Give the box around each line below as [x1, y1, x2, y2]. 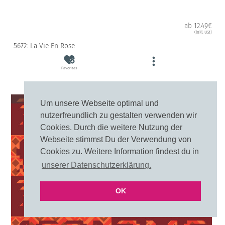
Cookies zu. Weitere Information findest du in [40, 147, 199, 156]
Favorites [61, 65, 77, 70]
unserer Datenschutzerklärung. [42, 161, 152, 170]
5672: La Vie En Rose [13, 41, 75, 51]
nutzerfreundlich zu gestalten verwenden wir [40, 111, 197, 120]
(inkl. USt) [194, 29, 212, 35]
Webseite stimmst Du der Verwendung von [40, 135, 191, 144]
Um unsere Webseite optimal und [40, 99, 159, 108]
